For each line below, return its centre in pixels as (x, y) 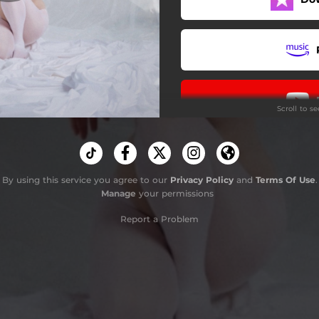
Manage (119, 193)
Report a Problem (159, 219)
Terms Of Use (285, 179)
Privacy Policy (202, 179)
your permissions (175, 193)
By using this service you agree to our (86, 179)
